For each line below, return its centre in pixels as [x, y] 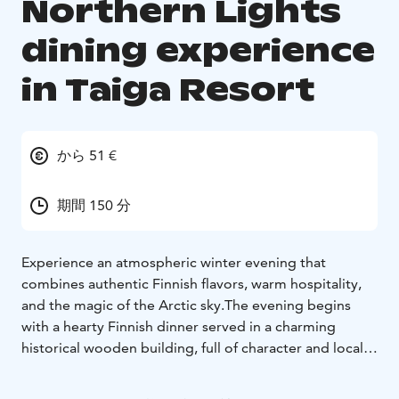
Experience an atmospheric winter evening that [174, 262]
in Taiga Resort [168, 89]
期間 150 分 [94, 205]
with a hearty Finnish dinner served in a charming [179, 326]
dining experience [198, 50]
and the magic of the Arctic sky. [123, 305]
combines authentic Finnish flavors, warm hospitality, [191, 283]
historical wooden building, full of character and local [192, 347]
